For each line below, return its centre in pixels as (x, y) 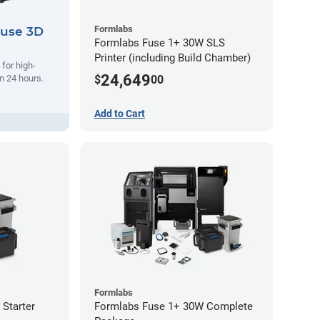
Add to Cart (120, 114)
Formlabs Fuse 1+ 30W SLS (160, 43)
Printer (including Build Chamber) (172, 58)
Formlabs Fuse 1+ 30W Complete (174, 307)
